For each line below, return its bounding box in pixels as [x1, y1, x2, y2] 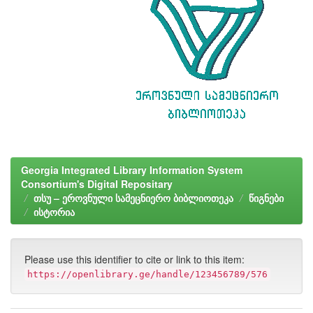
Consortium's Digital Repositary [21, 177, 173, 191]
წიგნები [249, 191, 284, 205]
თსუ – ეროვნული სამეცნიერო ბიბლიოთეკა [34, 191, 233, 205]
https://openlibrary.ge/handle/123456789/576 [27, 269, 268, 279]
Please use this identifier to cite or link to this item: [24, 252, 245, 266]
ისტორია [34, 205, 75, 219]
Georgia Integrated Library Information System [21, 163, 242, 177]
